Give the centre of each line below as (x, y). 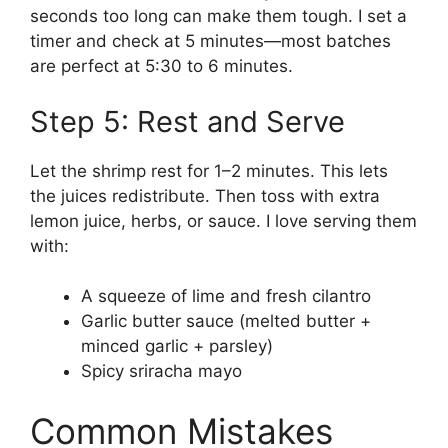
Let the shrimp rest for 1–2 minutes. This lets (209, 170)
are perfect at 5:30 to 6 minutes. (161, 66)
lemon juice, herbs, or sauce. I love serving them (223, 220)
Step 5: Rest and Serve (187, 121)
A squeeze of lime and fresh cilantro (226, 296)
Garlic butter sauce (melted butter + (226, 321)
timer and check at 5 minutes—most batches (210, 41)
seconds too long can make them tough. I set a (218, 16)
